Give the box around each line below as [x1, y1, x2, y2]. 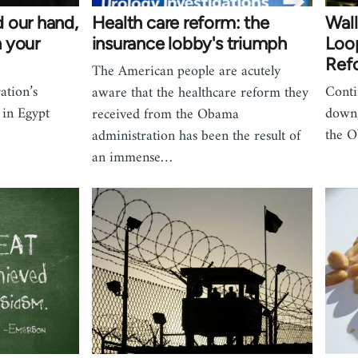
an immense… [91, 145, 173, 171]
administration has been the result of [91, 124, 300, 149]
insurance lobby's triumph [91, 33, 287, 55]
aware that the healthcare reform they [91, 81, 308, 106]
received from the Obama [91, 102, 239, 128]
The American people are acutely [91, 59, 280, 85]
